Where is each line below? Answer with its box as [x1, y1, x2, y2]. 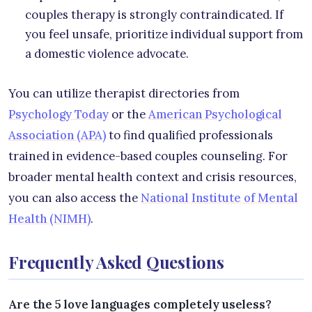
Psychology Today [8, 106, 109, 122]
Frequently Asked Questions [8, 250, 224, 273]
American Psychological [148, 106, 282, 122]
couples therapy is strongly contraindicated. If [25, 6, 283, 22]
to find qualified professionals [106, 127, 273, 143]
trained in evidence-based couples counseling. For [8, 148, 288, 164]
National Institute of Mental [141, 189, 298, 205]
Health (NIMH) [8, 210, 91, 226]
